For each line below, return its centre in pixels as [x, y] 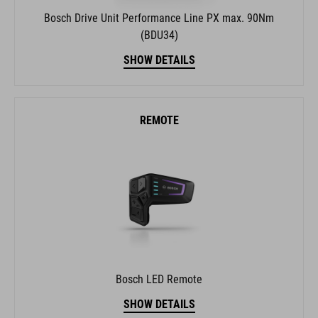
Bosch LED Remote [159, 279]
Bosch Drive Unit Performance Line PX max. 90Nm [159, 18]
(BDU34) [159, 35]
